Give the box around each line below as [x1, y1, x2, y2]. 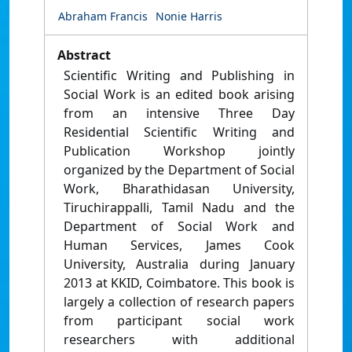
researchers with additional [64, 331, 295, 349]
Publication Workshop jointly [64, 142, 295, 160]
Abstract [57, 46, 111, 64]
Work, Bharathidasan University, [64, 180, 295, 198]
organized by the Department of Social [64, 161, 295, 179]
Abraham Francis [58, 9, 148, 24]
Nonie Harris [156, 9, 222, 24]
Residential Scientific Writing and [64, 123, 295, 141]
